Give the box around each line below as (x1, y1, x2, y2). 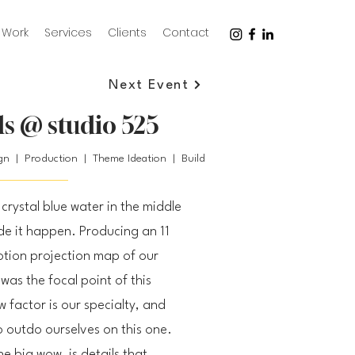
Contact (162, 25, 209, 40)
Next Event (109, 78, 189, 92)
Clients (108, 25, 147, 40)
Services (44, 25, 92, 40)
